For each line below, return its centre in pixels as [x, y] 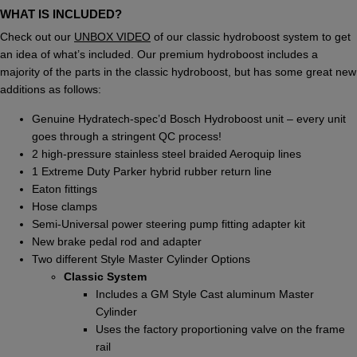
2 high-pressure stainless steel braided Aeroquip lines [167, 153]
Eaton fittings [65, 188]
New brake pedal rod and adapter [117, 241]
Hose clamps [65, 206]
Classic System [107, 276]
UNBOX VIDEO [112, 37]
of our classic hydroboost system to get [251, 37]
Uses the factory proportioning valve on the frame [220, 329]
